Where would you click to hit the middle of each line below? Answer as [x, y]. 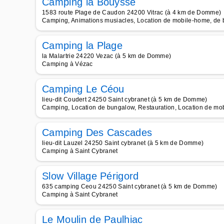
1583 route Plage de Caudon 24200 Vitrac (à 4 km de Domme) [132, 12]
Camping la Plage [82, 45]
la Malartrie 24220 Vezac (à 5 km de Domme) [107, 56]
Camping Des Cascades [97, 132]
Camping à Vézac [67, 64]
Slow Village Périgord [90, 176]
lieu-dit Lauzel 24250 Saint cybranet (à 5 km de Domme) [123, 143]
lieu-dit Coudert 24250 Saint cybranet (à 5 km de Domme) [125, 99]
